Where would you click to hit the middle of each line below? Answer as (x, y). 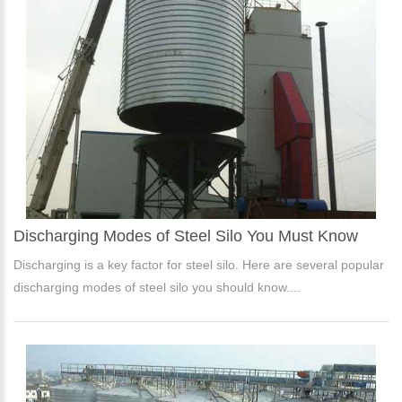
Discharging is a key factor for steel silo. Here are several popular (199, 265)
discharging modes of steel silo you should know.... (157, 288)
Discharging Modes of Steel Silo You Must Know (186, 236)
